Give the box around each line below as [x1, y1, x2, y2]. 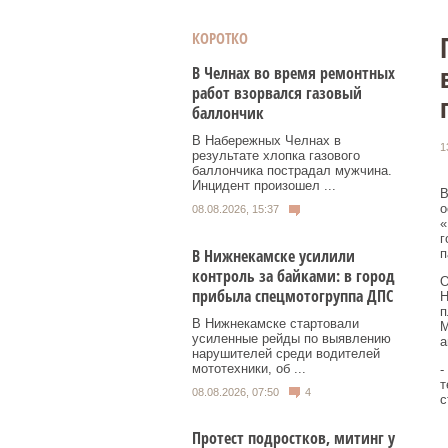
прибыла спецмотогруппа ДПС [192, 284, 393, 307]
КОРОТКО [192, 28, 248, 48]
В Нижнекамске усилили [192, 244, 355, 267]
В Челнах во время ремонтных [192, 62, 395, 84]
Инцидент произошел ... [192, 178, 336, 193]
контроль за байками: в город [192, 264, 395, 287]
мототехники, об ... [192, 360, 306, 376]
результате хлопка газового [192, 148, 360, 163]
